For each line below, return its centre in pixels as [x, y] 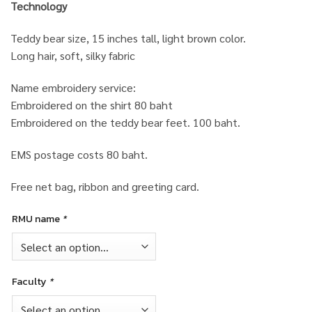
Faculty [30, 282]
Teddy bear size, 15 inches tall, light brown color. [128, 38]
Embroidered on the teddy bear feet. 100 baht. [125, 122]
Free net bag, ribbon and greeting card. [105, 186]
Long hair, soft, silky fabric [73, 56]
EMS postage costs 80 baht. [79, 154]
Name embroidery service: [73, 87]
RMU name [37, 219]
